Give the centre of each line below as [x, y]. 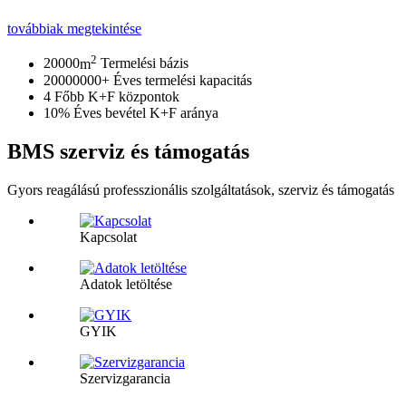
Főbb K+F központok [117, 96]
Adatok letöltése [126, 284]
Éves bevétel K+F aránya [146, 112]
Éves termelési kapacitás [183, 80]
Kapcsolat [108, 237]
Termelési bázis [145, 63]
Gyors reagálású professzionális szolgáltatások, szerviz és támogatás [201, 189]
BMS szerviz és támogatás [128, 151]
